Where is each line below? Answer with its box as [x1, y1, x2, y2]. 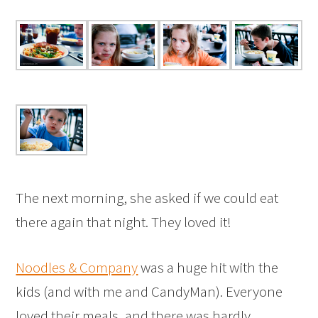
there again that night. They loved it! [16, 212, 232, 231]
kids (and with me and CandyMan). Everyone [16, 281, 283, 301]
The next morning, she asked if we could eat [16, 187, 279, 207]
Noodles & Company [16, 257, 138, 277]
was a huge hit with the [138, 257, 279, 277]
